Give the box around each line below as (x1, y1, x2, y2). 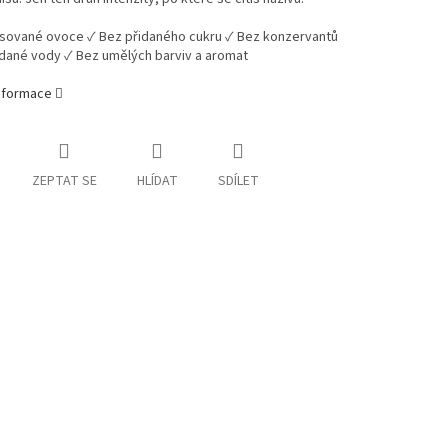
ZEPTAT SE (31, 171, 97, 192)
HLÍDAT (136, 171, 178, 192)
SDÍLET (217, 171, 259, 192)
